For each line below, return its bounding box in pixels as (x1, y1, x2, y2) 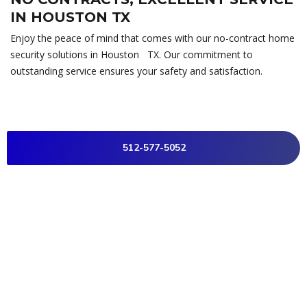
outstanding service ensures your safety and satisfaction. (10, 64, 262, 77)
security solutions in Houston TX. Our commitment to (10, 47, 253, 61)
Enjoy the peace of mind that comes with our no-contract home (10, 31, 295, 45)
